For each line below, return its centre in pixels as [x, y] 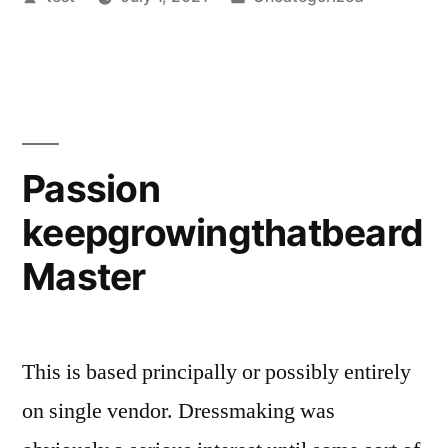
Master [84, 276]
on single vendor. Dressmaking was [178, 411]
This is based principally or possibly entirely [216, 372]
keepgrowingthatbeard [223, 232]
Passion [91, 188]
